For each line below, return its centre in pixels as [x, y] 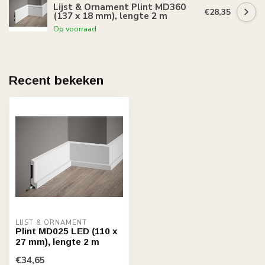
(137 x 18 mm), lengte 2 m [110, 15]
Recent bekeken [56, 80]
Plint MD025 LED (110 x [67, 231]
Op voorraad [75, 28]
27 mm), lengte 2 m [57, 241]
